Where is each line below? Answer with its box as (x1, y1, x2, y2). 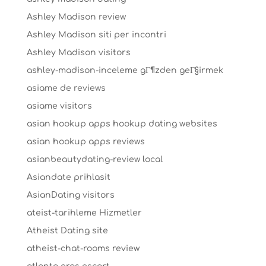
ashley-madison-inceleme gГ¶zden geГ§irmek (26, 66, 223, 75)
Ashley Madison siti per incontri (26, 30, 166, 39)
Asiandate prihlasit (26, 173, 110, 182)
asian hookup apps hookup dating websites (26, 119, 217, 128)
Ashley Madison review (26, 12, 126, 21)
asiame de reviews (26, 84, 106, 93)
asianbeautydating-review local (26, 155, 163, 164)
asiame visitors (26, 102, 92, 110)
